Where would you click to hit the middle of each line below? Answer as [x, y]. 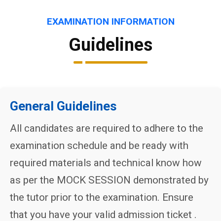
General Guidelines [63, 106]
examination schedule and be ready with [99, 146]
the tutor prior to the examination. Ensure [102, 197]
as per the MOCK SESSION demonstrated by [109, 180]
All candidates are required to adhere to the [107, 128]
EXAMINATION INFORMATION [110, 21]
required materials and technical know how [106, 163]
